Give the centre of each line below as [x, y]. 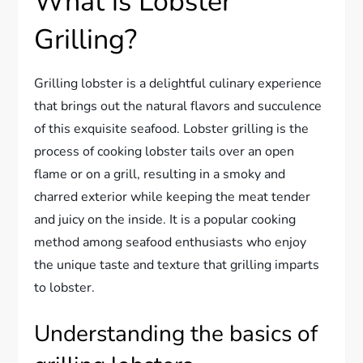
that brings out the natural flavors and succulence [178, 107]
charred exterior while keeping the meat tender [173, 197]
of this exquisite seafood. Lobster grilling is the [172, 129]
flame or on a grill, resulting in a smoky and [160, 175]
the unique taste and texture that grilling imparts [177, 265]
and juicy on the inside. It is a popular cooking [165, 220]
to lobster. [65, 288]
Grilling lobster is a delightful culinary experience [178, 84]
